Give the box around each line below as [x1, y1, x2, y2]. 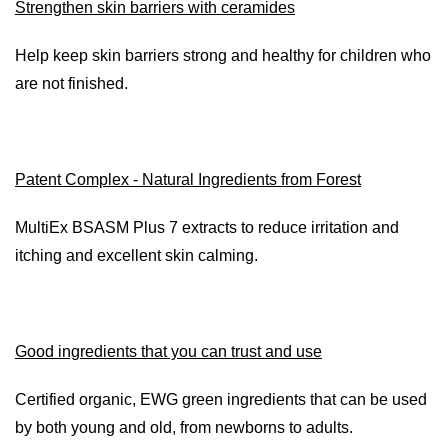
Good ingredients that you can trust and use [15, 343, 322, 360]
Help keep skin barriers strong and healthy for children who [15, 47, 431, 64]
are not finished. [15, 75, 128, 92]
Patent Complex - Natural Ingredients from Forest [15, 171, 361, 188]
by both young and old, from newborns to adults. [15, 419, 353, 436]
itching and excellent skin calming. [15, 247, 258, 264]
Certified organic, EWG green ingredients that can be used [15, 391, 427, 408]
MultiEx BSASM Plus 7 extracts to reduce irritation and [15, 219, 399, 236]
